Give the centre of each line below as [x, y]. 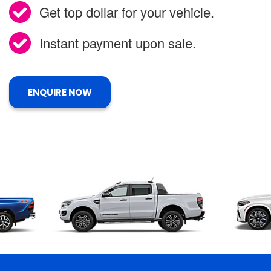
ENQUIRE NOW [60, 92]
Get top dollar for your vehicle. [127, 11]
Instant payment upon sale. [118, 42]
